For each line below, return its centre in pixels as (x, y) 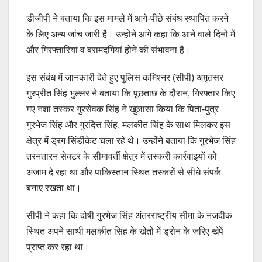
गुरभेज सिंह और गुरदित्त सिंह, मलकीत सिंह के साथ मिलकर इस (128, 125)
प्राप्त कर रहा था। (58, 247)
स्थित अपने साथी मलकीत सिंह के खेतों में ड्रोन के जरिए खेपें (125, 231)
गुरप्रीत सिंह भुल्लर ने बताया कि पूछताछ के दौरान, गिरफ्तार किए (131, 93)
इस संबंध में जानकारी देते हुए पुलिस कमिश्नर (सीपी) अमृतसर (125, 77)
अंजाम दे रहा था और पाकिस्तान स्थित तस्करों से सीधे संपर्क (124, 172)
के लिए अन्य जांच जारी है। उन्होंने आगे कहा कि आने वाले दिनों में (131, 34)
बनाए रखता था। (54, 188)
